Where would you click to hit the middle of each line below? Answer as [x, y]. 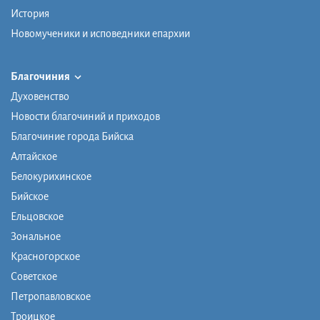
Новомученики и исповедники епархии [100, 34]
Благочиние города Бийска [72, 137]
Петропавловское [51, 297]
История [30, 14]
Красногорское [45, 257]
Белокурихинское [51, 177]
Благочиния [41, 77]
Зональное [36, 237]
